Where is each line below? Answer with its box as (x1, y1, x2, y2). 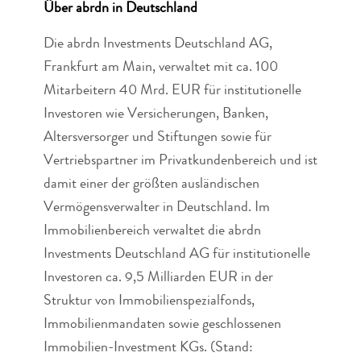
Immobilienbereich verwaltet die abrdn (43, 224, 261, 239)
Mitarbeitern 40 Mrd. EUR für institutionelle (43, 84, 301, 99)
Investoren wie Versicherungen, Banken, (43, 107, 268, 122)
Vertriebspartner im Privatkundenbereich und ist (43, 154, 317, 169)
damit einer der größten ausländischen (43, 177, 259, 193)
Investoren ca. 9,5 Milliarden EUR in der (43, 271, 273, 286)
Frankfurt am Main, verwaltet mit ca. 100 (43, 60, 278, 76)
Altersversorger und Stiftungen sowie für (43, 131, 272, 146)
